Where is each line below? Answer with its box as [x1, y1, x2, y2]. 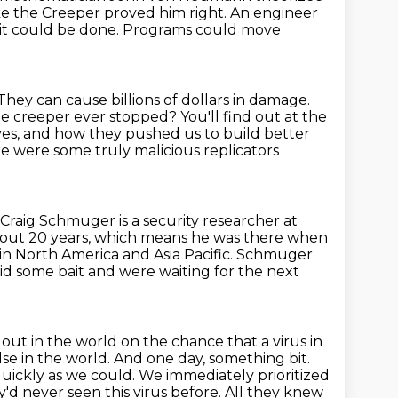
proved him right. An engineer [104, 4, 318, 21]
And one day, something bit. [114, 350, 310, 367]
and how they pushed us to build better [23, 125, 310, 142]
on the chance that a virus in [121, 333, 322, 350]
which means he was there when [94, 229, 328, 246]
